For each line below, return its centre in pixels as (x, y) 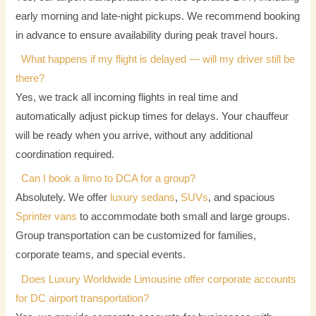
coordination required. (65, 155)
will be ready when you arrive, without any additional (134, 136)
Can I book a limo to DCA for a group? (109, 179)
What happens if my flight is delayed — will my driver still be (158, 60)
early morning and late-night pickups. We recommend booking (158, 16)
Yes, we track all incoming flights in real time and (127, 98)
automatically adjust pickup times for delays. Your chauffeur (152, 117)
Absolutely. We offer (63, 198)
